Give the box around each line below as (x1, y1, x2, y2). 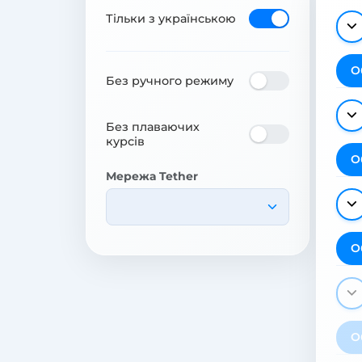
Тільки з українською (106, 11, 236, 26)
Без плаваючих (106, 119, 200, 134)
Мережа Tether (106, 168, 198, 183)
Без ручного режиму (106, 73, 234, 88)
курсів (106, 133, 145, 149)
